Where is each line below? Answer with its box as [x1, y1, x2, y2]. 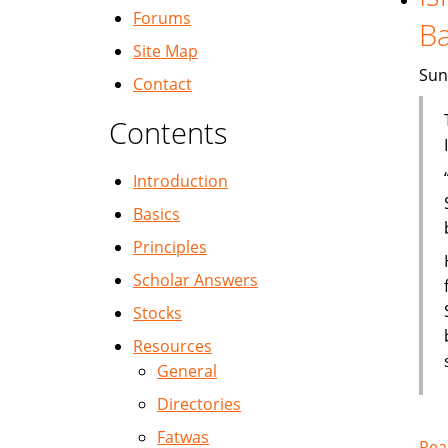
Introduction [133, 170, 228, 192]
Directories [157, 393, 241, 415]
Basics [133, 203, 180, 225]
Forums [133, 7, 191, 29]
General [157, 360, 217, 382]
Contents [109, 113, 228, 152]
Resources [133, 335, 212, 357]
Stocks [133, 302, 182, 324]
